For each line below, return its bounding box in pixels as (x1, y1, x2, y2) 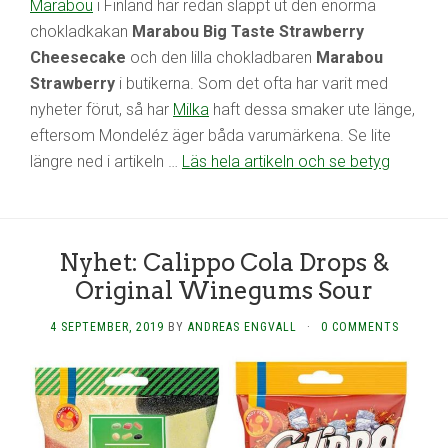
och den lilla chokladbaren (126, 48, 316, 68)
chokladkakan (30, 22, 132, 42)
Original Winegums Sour (75, 276, 373, 306)
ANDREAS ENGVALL (187, 320, 297, 335)
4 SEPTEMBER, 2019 (49, 320, 164, 335)
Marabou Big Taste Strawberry (132, 22, 364, 42)
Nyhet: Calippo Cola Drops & (59, 248, 389, 278)
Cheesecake (30, 48, 126, 68)
